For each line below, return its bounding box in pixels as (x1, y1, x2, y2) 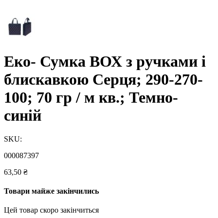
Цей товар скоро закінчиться (4, 206, 99, 215)
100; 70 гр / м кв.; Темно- (4, 88, 178, 106)
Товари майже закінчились (4, 187, 99, 196)
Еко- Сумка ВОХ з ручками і (4, 52, 206, 70)
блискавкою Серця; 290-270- (4, 70, 203, 88)
